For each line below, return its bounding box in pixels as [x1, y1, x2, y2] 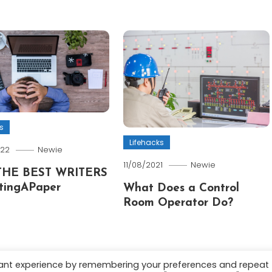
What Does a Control [123, 183, 240, 195]
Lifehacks [129, 137, 165, 148]
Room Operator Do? [123, 197, 234, 209]
